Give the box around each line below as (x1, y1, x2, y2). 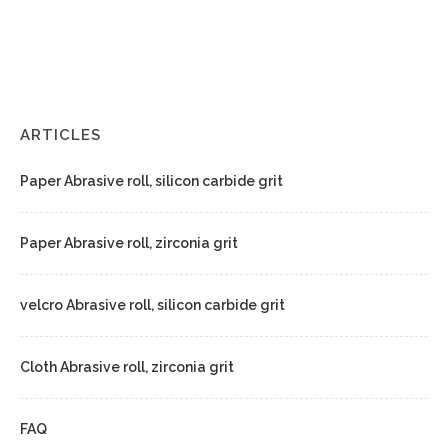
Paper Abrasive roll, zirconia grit (20, 235, 238, 252)
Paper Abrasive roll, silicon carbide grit (20, 173, 283, 190)
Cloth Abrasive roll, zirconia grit (20, 359, 234, 376)
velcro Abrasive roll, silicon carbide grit (20, 297, 285, 314)
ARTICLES (20, 126, 101, 145)
